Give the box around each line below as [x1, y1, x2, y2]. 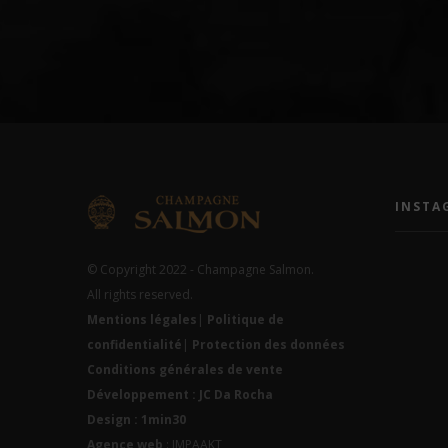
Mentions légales [87, 310, 197, 328]
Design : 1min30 [87, 410, 186, 428]
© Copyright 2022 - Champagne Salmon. [87, 260, 314, 278]
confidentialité [87, 335, 182, 353]
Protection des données [192, 335, 345, 353]
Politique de [207, 310, 284, 328]
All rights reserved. [87, 285, 193, 303]
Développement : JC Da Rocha [87, 385, 273, 403]
